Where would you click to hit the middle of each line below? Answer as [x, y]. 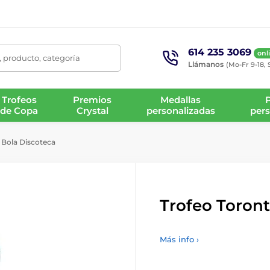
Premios [93, 99]
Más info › [179, 239]
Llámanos [206, 64]
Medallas [181, 99]
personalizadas [181, 110]
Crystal [92, 110]
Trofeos [19, 99]
